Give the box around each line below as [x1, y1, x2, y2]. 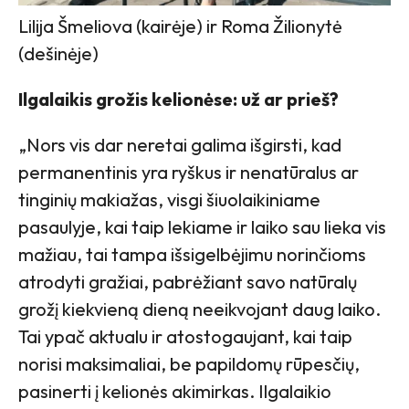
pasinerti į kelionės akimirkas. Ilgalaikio [18, 379, 331, 403]
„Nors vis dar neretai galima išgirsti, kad [18, 132, 341, 156]
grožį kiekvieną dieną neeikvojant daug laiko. [18, 297, 381, 320]
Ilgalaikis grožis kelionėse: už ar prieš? [18, 87, 339, 110]
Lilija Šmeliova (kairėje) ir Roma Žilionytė [18, 14, 342, 37]
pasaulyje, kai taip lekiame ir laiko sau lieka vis [18, 215, 386, 238]
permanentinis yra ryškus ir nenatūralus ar [18, 160, 359, 184]
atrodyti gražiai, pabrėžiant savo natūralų [18, 269, 357, 293]
